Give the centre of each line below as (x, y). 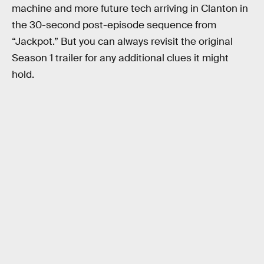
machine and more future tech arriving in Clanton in (130, 9)
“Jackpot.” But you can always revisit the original (122, 42)
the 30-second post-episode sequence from (114, 25)
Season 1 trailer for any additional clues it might (120, 58)
